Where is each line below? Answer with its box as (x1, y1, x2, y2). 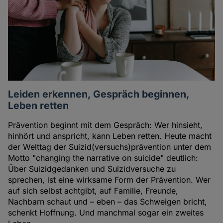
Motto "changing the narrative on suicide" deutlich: (8, 153, 199, 163)
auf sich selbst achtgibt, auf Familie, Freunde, (8, 186, 179, 196)
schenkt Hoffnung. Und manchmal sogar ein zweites (8, 208, 204, 218)
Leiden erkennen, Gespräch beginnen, (8, 88, 190, 101)
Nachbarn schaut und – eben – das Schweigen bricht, (8, 197, 208, 207)
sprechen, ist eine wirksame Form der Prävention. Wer (8, 175, 211, 185)
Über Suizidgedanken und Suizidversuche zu (8, 164, 176, 174)
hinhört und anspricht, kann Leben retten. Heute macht (8, 131, 212, 141)
